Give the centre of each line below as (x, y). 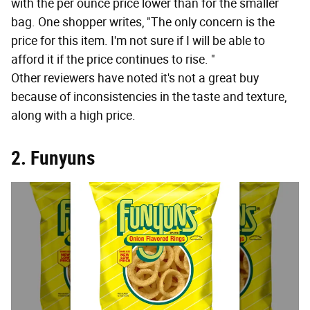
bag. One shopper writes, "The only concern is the (143, 22)
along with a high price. (73, 116)
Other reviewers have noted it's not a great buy (135, 79)
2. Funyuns (53, 158)
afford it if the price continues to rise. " (113, 60)
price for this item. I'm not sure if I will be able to (138, 41)
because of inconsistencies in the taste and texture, (149, 97)
